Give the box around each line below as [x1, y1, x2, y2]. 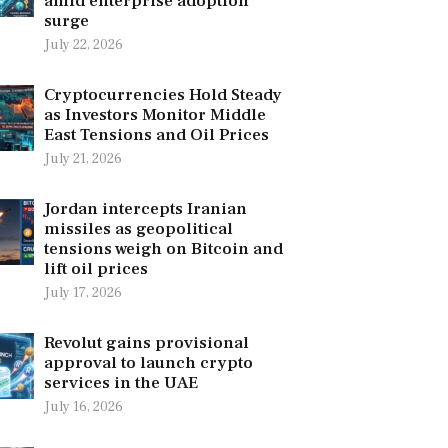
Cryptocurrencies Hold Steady [43, 83, 282, 106]
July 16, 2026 [43, 397, 123, 416]
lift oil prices [43, 257, 148, 280]
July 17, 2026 [43, 283, 122, 302]
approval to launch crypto [43, 351, 253, 374]
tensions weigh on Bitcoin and [43, 237, 283, 260]
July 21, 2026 [43, 149, 122, 168]
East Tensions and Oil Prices [43, 123, 269, 146]
